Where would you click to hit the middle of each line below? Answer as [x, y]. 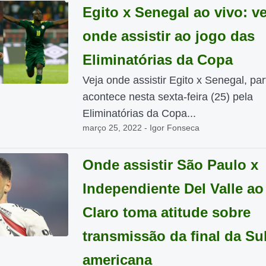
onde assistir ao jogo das [168, 36]
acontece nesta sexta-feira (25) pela [167, 97]
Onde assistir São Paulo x [170, 165]
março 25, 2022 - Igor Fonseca [141, 128]
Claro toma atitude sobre [166, 212]
